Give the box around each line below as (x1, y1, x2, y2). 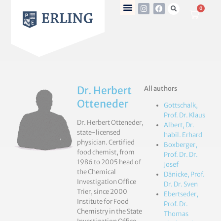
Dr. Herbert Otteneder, (77, 118, 144, 127)
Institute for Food (77, 197, 129, 206)
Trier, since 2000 (77, 187, 127, 196)
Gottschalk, (164, 101, 198, 110)
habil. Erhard (164, 131, 202, 140)
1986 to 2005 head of (77, 158, 141, 166)
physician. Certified (77, 138, 135, 147)
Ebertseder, (164, 190, 198, 199)
